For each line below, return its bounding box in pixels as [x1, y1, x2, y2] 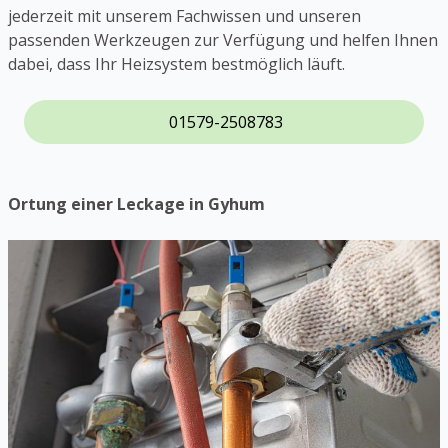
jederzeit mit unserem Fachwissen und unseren [8, 4, 361, 27]
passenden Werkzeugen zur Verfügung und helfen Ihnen [8, 28, 438, 51]
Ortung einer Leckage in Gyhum [8, 192, 265, 215]
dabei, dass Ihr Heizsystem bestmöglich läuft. [8, 52, 345, 75]
